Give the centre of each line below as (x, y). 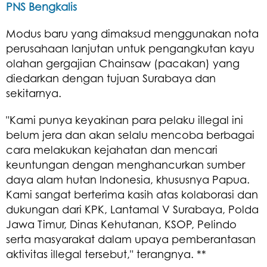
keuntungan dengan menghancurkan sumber (125, 164)
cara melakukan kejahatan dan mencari (112, 149)
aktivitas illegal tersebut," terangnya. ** (106, 254)
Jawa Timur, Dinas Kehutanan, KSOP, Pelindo (121, 224)
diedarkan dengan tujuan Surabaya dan (111, 78)
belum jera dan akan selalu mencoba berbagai (130, 134)
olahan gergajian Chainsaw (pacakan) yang (123, 63)
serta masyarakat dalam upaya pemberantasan (131, 239)
